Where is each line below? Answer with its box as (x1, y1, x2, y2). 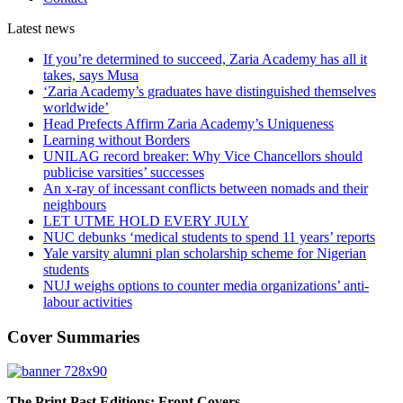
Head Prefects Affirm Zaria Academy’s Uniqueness (43, 115, 334, 131)
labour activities (43, 293, 132, 309)
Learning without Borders (43, 131, 190, 148)
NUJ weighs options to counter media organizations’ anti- (43, 277, 369, 293)
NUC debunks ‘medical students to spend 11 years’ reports (43, 228, 375, 245)
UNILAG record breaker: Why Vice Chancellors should (43, 148, 363, 164)
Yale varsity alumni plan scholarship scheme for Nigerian (43, 245, 366, 261)
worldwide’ (43, 99, 109, 115)
